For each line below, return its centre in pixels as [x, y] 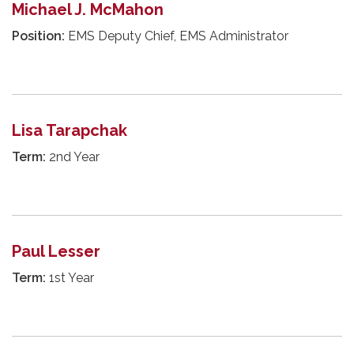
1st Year [70, 278]
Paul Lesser [56, 252]
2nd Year [73, 157]
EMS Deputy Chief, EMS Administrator [177, 36]
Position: [38, 36]
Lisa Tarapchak [70, 131]
